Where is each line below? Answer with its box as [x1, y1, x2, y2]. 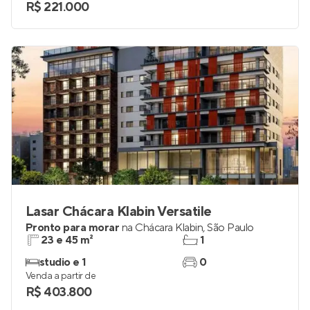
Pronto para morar [26, 221, 120, 235]
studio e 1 [39, 255, 86, 269]
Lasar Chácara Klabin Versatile [26, 203, 212, 221]
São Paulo [207, 221, 254, 235]
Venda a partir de [26, 270, 96, 282]
